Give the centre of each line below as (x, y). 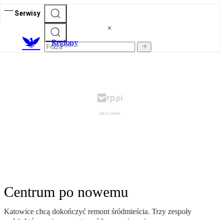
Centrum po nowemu (66, 192)
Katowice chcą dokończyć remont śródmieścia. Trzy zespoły (98, 212)
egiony (67, 43)
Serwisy (27, 13)
